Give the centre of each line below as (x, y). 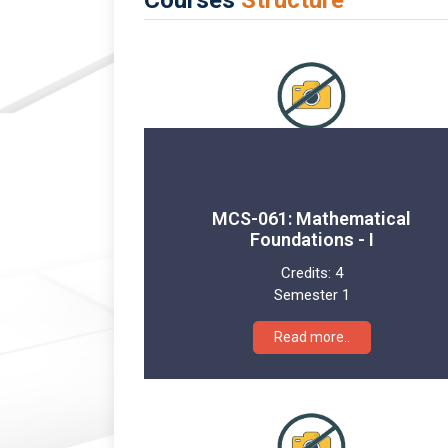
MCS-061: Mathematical (311, 218)
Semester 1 (311, 294)
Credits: (307, 272)
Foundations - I (311, 239)
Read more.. (311, 336)
